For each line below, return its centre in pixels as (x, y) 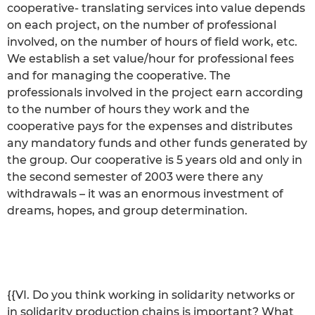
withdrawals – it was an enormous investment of (145, 193)
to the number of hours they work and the (128, 109)
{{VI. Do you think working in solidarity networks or (151, 295)
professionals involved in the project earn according (155, 92)
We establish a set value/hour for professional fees (150, 58)
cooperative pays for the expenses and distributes (150, 126)
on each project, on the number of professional (142, 25)
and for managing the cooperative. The (119, 75)
